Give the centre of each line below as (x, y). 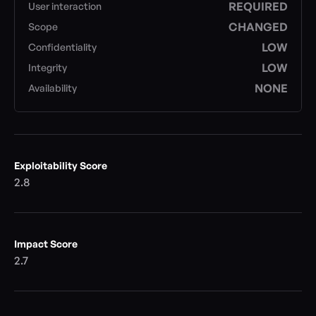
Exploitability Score (61, 165)
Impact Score (46, 244)
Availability (53, 88)
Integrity (48, 67)
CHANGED (258, 26)
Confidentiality (62, 47)
